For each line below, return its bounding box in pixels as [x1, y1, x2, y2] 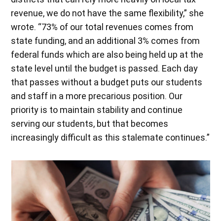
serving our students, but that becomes [11, 118, 169, 129]
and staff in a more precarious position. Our [11, 90, 183, 101]
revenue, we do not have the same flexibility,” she [11, 7, 204, 18]
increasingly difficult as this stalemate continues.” [11, 132, 210, 143]
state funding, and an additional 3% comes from [11, 35, 200, 46]
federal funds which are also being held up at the [11, 49, 204, 60]
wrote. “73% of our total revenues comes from [11, 21, 194, 32]
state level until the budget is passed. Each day [11, 63, 198, 74]
